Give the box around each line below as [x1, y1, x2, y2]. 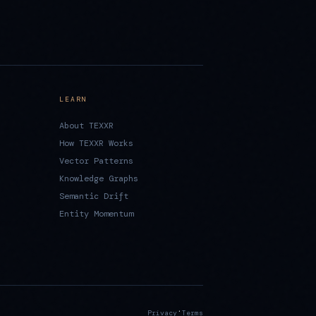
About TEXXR [59, 119, 114, 131]
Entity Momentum [59, 207, 133, 219]
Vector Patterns [59, 154, 133, 166]
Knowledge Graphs [59, 172, 138, 184]
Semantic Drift [59, 190, 128, 202]
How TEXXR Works [59, 137, 133, 149]
